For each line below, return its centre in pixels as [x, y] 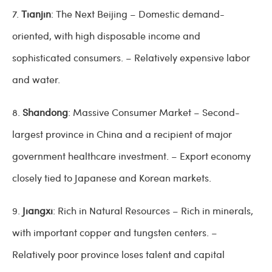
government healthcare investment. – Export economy [131, 156]
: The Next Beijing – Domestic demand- [138, 14]
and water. [36, 80]
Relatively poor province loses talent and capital [118, 254]
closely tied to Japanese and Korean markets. [113, 178]
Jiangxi [38, 211]
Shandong [45, 112]
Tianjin [36, 14]
